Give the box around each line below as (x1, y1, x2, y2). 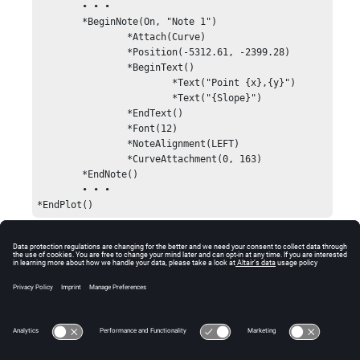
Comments (27, 263, 115, 287)
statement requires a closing (137, 295, 295, 313)
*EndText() (37, 108, 128, 120)
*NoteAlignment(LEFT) (37, 138, 128, 150)
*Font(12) (37, 123, 128, 135)
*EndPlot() (37, 199, 94, 211)
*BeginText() (37, 62, 128, 74)
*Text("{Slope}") (37, 92, 173, 104)
